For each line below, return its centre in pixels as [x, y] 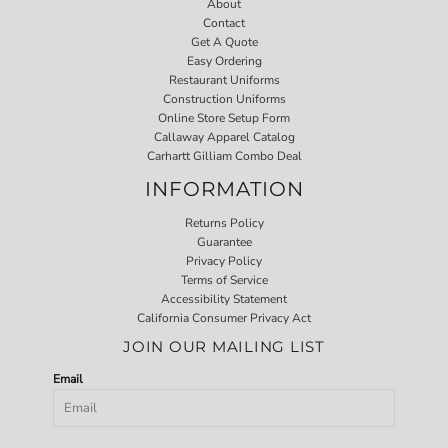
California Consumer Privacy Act [224, 317]
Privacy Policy [224, 260]
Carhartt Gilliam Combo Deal [224, 155]
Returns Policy [224, 222]
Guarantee [224, 241]
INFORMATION [224, 188]
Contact [224, 22]
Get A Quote [224, 41]
